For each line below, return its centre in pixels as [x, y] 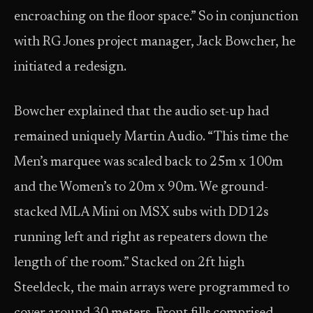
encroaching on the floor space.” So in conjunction [156, 17]
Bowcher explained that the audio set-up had [141, 112]
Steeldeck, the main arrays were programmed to [152, 288]
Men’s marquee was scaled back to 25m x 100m [148, 162]
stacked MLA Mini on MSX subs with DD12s [141, 213]
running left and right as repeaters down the [141, 238]
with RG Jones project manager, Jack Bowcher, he [155, 42]
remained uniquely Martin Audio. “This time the [151, 137]
